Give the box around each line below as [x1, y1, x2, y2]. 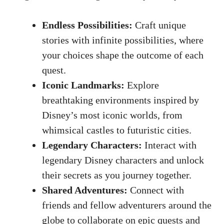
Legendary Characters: [42, 139, 142, 151]
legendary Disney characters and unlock [42, 154, 204, 166]
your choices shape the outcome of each [42, 49, 203, 61]
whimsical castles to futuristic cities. [42, 124, 191, 136]
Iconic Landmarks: [42, 79, 124, 91]
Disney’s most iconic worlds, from [42, 109, 182, 121]
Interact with [142, 139, 196, 151]
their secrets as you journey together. [42, 169, 191, 181]
